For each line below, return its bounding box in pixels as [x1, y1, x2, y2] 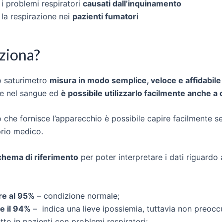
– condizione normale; [35, 190, 119, 201]
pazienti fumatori [72, 11, 138, 21]
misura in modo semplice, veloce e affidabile [50, 75, 221, 85]
